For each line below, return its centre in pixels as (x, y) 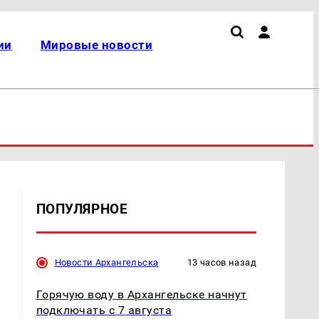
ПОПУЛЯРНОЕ (82, 209)
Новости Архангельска (106, 262)
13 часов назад (221, 262)
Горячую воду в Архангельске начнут (141, 294)
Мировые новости (96, 45)
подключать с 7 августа (104, 310)
